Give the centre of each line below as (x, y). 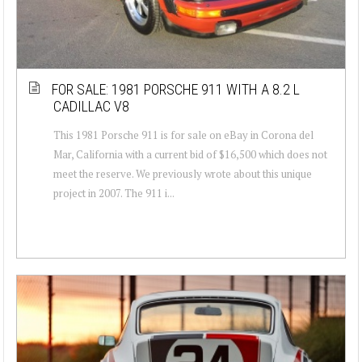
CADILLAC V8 (91, 106)
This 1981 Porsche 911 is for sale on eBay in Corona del (183, 135)
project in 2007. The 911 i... (114, 193)
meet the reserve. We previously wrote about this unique (183, 173)
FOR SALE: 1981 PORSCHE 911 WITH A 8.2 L (176, 89)
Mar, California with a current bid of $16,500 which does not (190, 154)
